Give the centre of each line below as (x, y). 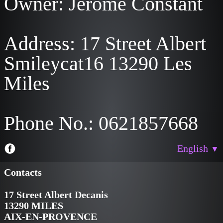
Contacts (23, 172)
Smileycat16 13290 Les (98, 63)
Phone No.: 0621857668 (101, 123)
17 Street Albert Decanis (56, 195)
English (194, 148)
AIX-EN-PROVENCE (51, 217)
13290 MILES (34, 206)
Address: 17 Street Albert (105, 44)
